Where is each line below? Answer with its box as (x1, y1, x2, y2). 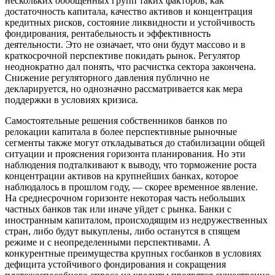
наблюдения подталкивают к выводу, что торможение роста (5, 159, 257, 170)
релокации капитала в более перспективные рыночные (5, 126, 237, 137)
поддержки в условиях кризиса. (5, 94, 138, 105)
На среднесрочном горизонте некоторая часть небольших (5, 192, 246, 203)
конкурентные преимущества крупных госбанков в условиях (5, 247, 261, 258)
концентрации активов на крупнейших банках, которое (5, 170, 238, 181)
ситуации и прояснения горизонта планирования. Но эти (5, 148, 246, 159)
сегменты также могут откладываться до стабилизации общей (5, 137, 265, 148)
